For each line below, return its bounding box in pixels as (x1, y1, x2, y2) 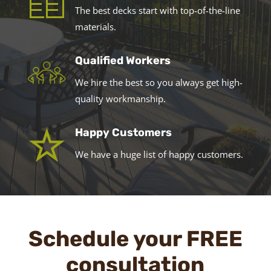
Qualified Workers (74, 53, 171, 67)
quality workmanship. (74, 92, 166, 105)
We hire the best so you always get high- (74, 76, 243, 88)
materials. (74, 20, 116, 33)
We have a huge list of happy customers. (74, 148, 243, 160)
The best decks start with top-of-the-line (74, 4, 240, 16)
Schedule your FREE (28, 226, 243, 252)
